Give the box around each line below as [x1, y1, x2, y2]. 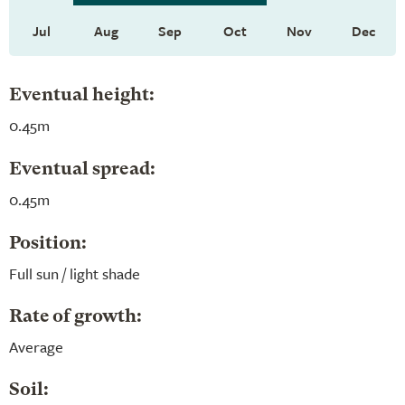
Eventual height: [9, 86, 155, 105]
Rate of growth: [9, 307, 142, 326]
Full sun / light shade [9, 261, 140, 285]
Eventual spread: [9, 160, 155, 179]
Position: [9, 234, 87, 253]
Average [9, 334, 63, 358]
